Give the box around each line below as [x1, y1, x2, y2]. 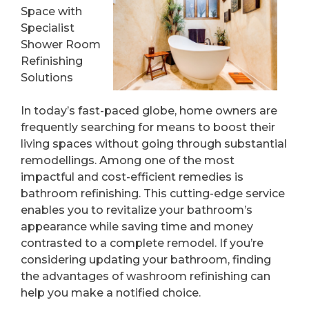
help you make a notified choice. [21, 286, 201, 299]
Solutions [21, 70, 73, 84]
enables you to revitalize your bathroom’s [21, 203, 252, 217]
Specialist [21, 21, 74, 34]
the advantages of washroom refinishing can [21, 269, 270, 283]
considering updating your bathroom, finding [21, 252, 271, 266]
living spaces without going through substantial [21, 137, 287, 150]
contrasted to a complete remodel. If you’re [21, 236, 263, 250]
